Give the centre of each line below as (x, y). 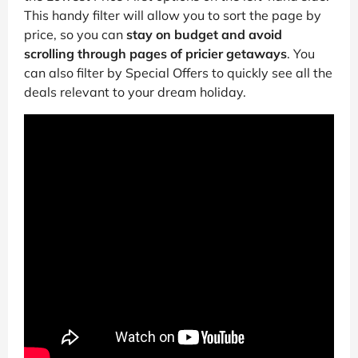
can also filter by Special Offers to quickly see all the (178, 72)
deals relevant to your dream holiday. (135, 91)
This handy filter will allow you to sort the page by (173, 15)
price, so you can (75, 34)
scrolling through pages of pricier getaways (155, 53)
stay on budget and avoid (204, 34)
